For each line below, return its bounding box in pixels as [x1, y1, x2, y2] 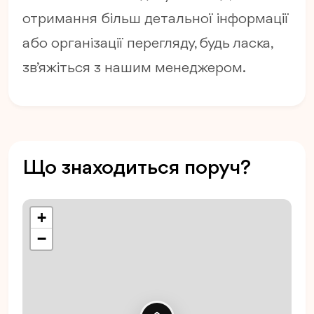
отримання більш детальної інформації [22, 12, 289, 27]
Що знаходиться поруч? [22, 158, 251, 179]
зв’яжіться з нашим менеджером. [22, 61, 246, 76]
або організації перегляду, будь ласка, [22, 36, 272, 52]
